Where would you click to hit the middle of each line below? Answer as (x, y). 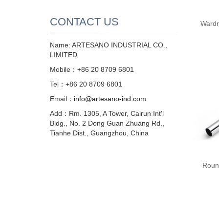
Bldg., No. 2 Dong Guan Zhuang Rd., (107, 123)
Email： (62, 99)
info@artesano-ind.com (110, 99)
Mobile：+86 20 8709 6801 (92, 69)
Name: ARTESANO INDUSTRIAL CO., (109, 45)
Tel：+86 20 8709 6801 (86, 84)
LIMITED (64, 55)
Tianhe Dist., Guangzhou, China (99, 133)
